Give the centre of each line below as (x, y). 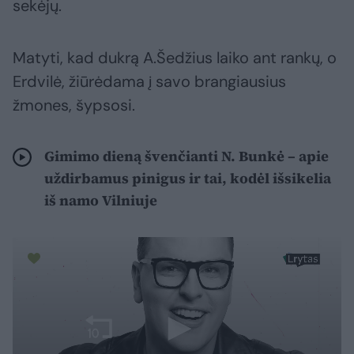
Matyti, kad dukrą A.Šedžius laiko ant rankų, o (175, 58)
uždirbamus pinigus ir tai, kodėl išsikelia (188, 179)
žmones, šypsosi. (74, 105)
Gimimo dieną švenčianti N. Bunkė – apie (186, 156)
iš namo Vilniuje (101, 201)
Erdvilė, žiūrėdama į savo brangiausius (149, 82)
